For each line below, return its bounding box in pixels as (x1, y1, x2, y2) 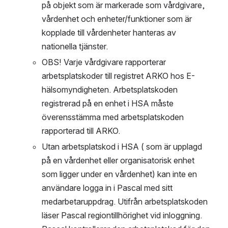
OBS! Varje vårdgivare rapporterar (42, 57, 166, 68)
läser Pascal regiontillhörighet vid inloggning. (42, 210, 202, 221)
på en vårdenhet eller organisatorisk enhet (42, 155, 194, 166)
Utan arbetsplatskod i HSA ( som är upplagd (42, 141, 202, 152)
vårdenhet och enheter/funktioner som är (42, 14, 192, 24)
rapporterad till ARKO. (42, 126, 122, 136)
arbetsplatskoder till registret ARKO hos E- (42, 71, 195, 81)
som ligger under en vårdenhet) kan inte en (42, 169, 197, 180)
